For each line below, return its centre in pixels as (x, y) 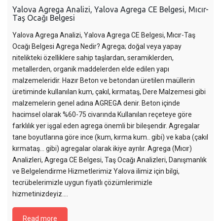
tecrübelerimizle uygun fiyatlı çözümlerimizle (82, 183)
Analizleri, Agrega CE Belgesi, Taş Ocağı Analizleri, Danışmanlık (110, 160)
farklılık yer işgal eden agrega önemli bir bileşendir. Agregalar (106, 126)
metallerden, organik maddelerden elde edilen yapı (91, 69)
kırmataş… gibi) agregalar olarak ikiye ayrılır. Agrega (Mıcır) (102, 149)
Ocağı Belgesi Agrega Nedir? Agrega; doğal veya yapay (97, 47)
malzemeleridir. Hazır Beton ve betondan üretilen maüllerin (104, 81)
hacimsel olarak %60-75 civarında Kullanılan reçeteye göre (102, 115)
